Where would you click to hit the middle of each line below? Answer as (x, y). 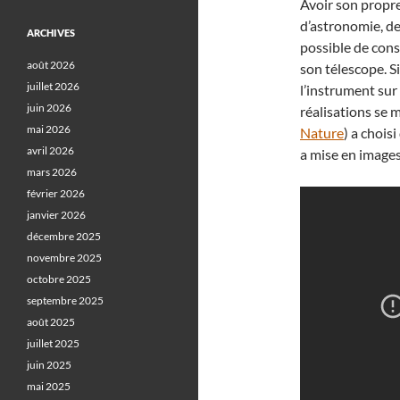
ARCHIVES (51, 33)
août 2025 (51, 322)
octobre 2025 (59, 279)
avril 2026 (50, 150)
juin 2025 (49, 365)
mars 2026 (52, 172)
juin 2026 (49, 108)
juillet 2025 (53, 343)
